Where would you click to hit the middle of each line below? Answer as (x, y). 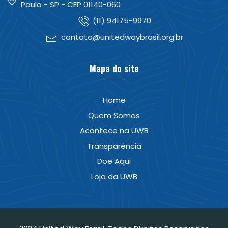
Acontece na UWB (114, 131)
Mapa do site (114, 68)
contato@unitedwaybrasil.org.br (122, 37)
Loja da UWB (114, 177)
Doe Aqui (114, 161)
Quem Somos (114, 116)
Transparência (114, 146)
